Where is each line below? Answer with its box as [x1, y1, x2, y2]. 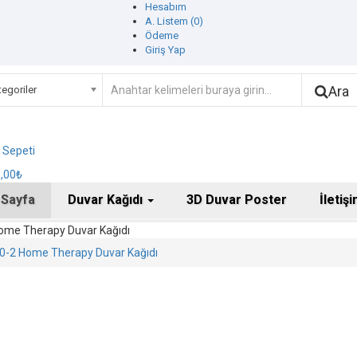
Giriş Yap [144, 44, 186, 56]
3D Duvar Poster [186, 192, 287, 207]
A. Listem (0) [144, 15, 203, 27]
